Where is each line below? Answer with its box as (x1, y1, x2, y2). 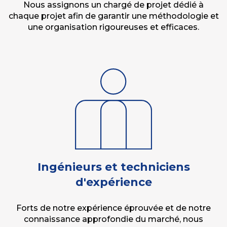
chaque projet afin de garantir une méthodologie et (8, 11, 219, 21)
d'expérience (75, 175, 152, 189)
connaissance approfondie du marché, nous (24, 214, 203, 224)
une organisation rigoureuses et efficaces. (28, 22, 199, 32)
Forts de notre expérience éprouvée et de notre (16, 203, 211, 213)
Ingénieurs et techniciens (37, 160, 190, 174)
